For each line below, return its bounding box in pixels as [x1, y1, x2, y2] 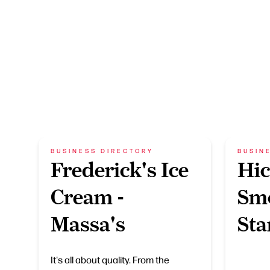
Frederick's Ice [51, 158, 189, 182]
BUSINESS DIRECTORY [51, 146, 154, 154]
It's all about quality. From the [51, 253, 169, 266]
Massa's [51, 212, 125, 236]
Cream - [51, 185, 124, 209]
